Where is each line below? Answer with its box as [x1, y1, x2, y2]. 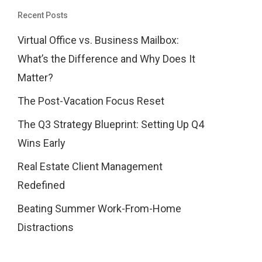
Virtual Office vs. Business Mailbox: [17, 34, 179, 46]
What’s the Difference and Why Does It [17, 53, 195, 65]
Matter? [17, 71, 53, 84]
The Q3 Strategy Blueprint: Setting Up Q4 [17, 118, 204, 130]
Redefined [17, 179, 65, 191]
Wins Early [17, 137, 65, 149]
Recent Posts [17, 11, 68, 20]
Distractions [17, 221, 74, 233]
